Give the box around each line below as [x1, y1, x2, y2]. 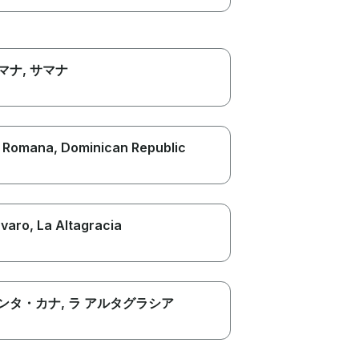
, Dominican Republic [53, 139, 186, 155]
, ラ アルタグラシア [60, 294, 174, 311]
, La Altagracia [29, 216, 122, 233]
